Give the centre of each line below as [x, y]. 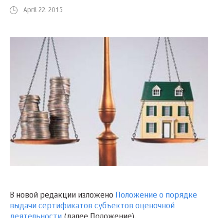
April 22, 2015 [43, 10]
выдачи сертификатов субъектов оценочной [92, 207]
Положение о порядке [156, 196]
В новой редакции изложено [63, 196]
